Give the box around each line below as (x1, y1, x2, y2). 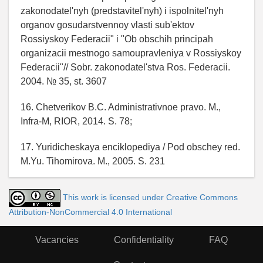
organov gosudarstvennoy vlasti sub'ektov (21, 19, 194, 30)
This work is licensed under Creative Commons (63, 193, 238, 203)
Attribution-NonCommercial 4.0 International (9, 207, 172, 217)
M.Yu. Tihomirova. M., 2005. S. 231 (21, 156, 165, 166)
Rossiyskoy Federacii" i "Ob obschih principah (21, 33, 213, 44)
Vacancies (35, 235, 79, 245)
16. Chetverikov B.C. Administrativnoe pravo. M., (21, 102, 221, 112)
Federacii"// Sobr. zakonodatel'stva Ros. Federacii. (21, 62, 230, 72)
